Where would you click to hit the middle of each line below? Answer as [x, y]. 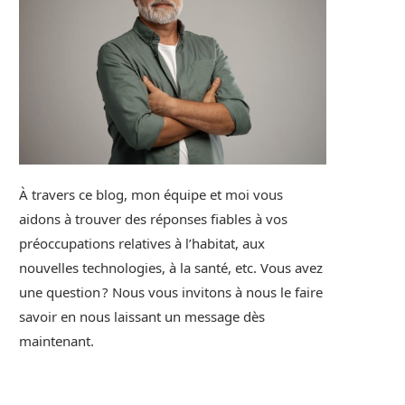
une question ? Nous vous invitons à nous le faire [171, 292]
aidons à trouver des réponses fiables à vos [153, 219]
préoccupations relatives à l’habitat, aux [142, 244]
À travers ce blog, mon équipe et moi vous [151, 195]
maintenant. [57, 341]
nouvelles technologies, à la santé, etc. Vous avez [171, 268]
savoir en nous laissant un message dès [142, 317]
